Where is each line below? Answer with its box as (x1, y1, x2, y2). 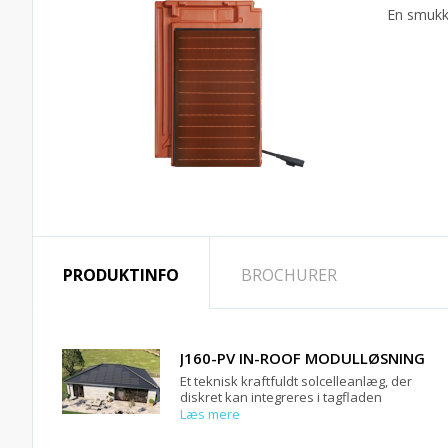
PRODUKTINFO (63, 264, 179, 286)
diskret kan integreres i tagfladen (180, 388, 382, 406)
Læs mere (180, 405, 240, 423)
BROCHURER (241, 264, 337, 286)
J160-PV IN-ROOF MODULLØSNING (180, 348, 425, 368)
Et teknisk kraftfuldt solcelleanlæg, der (180, 372, 412, 390)
